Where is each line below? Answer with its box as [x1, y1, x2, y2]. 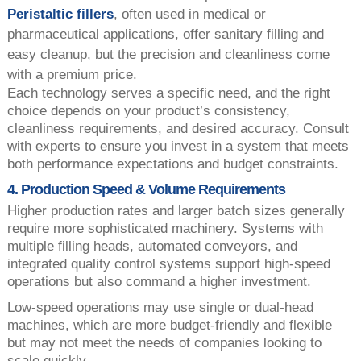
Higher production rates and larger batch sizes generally [6, 202, 345, 218]
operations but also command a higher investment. [6, 273, 311, 289]
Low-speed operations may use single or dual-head [6, 299, 313, 315]
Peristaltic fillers [6, 6, 114, 22]
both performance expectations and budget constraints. [6, 156, 338, 172]
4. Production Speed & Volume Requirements [6, 180, 285, 197]
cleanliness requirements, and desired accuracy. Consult [6, 120, 349, 136]
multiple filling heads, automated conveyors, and [6, 238, 297, 254]
